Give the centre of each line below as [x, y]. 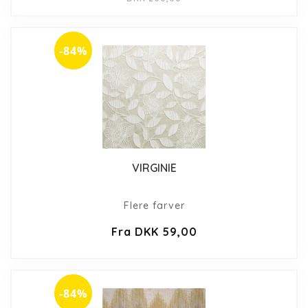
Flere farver [154, 205]
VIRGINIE [154, 167]
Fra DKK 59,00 [154, 231]
